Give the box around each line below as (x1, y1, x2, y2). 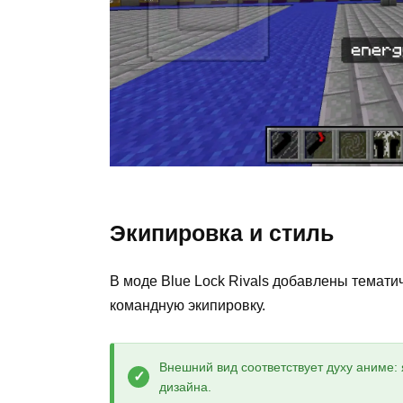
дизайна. (159, 379, 211, 394)
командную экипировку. (110, 298, 265, 314)
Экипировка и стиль (110, 220, 334, 246)
